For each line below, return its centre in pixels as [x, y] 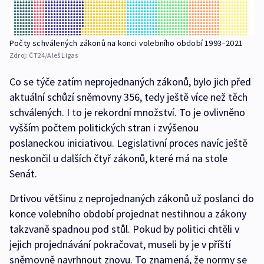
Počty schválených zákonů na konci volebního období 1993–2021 [126, 43]
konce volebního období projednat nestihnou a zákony [128, 213]
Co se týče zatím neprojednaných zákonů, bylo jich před [130, 81]
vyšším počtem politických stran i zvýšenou [104, 127]
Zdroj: [19, 55]
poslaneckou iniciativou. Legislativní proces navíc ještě [128, 143]
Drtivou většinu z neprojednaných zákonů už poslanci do [132, 198]
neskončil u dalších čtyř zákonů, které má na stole [118, 158]
